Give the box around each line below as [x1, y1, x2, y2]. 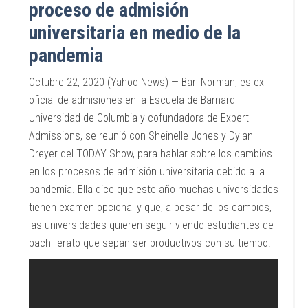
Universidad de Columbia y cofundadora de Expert [29, 111, 250, 124]
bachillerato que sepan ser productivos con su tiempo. [29, 236, 274, 250]
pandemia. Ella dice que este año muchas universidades [29, 183, 279, 196]
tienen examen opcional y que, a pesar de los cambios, [29, 201, 272, 214]
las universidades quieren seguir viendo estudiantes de [29, 219, 274, 232]
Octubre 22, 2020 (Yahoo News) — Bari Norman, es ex [29, 76, 265, 89]
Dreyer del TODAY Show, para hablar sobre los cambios [29, 147, 273, 160]
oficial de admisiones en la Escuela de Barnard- [29, 93, 239, 107]
